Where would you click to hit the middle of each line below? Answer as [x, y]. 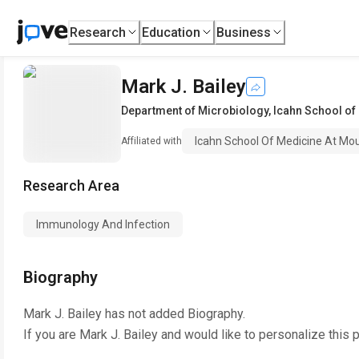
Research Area [71, 186]
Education [171, 32]
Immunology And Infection [103, 224]
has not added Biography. [173, 314]
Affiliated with [151, 141]
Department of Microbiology [195, 111]
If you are [51, 335]
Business [244, 32]
